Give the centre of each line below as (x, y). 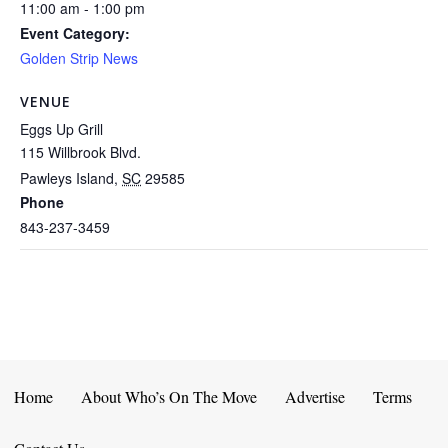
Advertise (315, 397)
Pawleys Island (67, 178)
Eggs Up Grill (61, 129)
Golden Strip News (79, 58)
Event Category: (75, 33)
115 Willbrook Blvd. (80, 152)
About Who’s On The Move (169, 397)
